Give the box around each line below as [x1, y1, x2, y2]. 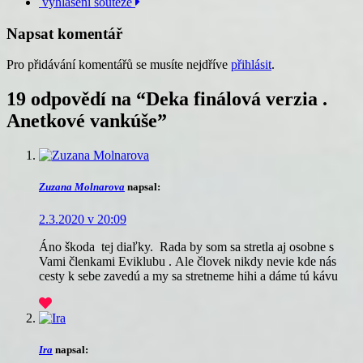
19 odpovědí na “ [6, 88, 146, 110]
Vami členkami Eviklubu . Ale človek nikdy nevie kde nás [39, 254, 336, 268]
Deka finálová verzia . [146, 88, 327, 110]
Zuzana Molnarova [39, 181, 125, 194]
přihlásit [231, 58, 271, 72]
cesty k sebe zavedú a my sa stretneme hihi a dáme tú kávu [39, 268, 338, 283]
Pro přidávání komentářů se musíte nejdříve [6, 58, 231, 72]
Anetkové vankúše [6, 110, 157, 132]
